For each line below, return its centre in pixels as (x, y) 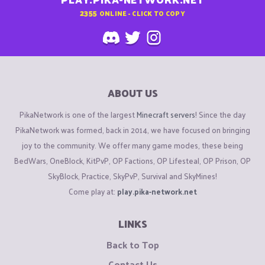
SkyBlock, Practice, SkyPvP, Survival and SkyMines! (132, 176)
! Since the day (220, 114)
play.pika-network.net (157, 191)
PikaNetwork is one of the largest (78, 114)
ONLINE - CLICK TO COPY (142, 13)
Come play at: (93, 191)
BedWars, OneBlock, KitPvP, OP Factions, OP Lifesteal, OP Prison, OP (132, 160)
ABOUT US (132, 93)
